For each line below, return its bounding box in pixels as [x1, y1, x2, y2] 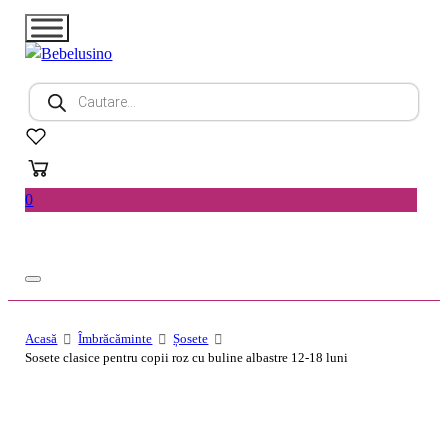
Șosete [173, 330, 209, 346]
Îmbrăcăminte [78, 330, 153, 346]
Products [28, 81, 84, 100]
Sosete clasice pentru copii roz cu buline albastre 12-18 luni [25, 349, 349, 365]
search [28, 97, 69, 116]
